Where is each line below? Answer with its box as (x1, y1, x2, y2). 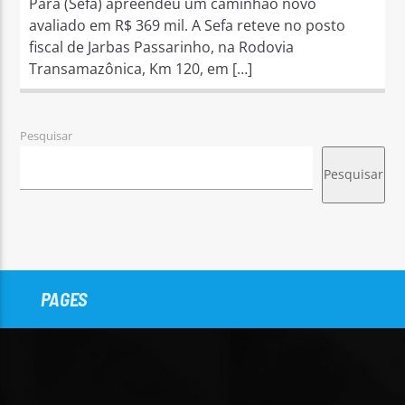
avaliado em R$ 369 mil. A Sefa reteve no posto (29, 14, 346, 35)
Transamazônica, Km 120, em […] (29, 58, 253, 79)
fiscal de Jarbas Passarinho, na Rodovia (29, 36, 295, 57)
